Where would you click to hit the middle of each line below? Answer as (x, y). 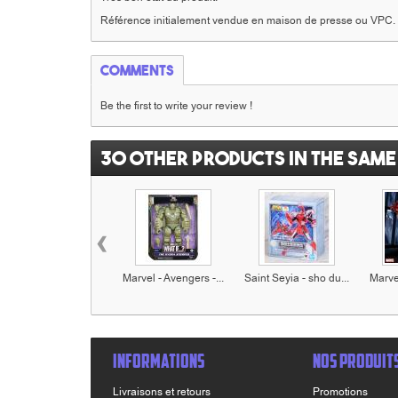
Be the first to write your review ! (176, 106)
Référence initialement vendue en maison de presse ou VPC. (248, 20)
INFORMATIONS (159, 361)
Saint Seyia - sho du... (296, 278)
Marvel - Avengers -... (173, 278)
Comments (137, 70)
